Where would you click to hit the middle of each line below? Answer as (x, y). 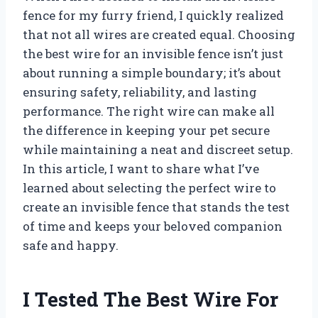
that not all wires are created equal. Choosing (159, 35)
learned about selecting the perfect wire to (149, 188)
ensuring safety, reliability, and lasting (140, 92)
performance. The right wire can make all (149, 111)
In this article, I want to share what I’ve (141, 169)
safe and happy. (71, 246)
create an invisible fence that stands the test (156, 207)
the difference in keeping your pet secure (146, 131)
